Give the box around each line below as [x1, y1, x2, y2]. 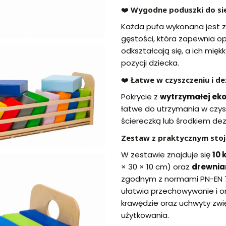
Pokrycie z [121, 91, 160, 102]
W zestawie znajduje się [121, 149, 212, 160]
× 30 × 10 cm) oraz [121, 161, 192, 173]
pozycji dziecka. [121, 58, 179, 69]
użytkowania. [121, 210, 169, 221]
